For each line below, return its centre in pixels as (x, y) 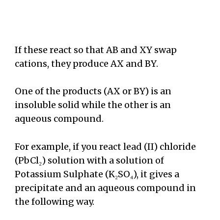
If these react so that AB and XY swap (96, 50)
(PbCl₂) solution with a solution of (89, 161)
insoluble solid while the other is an (93, 105)
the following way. (55, 202)
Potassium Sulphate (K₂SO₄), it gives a (97, 174)
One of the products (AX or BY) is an (93, 91)
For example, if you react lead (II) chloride (105, 147)
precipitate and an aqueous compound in (105, 188)
